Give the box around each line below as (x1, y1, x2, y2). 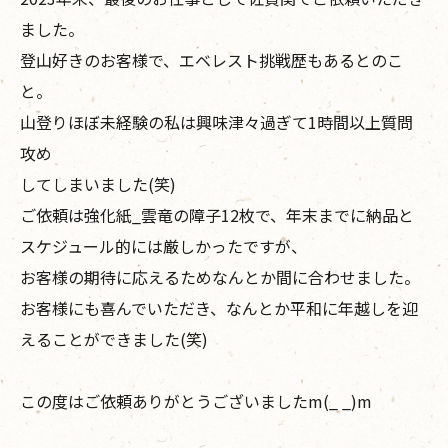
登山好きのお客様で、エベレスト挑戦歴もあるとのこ (20, 47, 403, 72)
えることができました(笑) (20, 326, 208, 351)
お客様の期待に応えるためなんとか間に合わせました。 (20, 264, 420, 289)
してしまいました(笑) (20, 171, 176, 196)
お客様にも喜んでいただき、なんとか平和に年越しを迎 (20, 295, 418, 320)
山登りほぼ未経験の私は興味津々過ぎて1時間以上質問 (20, 109, 413, 134)
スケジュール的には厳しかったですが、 (20, 233, 307, 258)
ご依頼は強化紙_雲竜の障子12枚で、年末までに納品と (20, 202, 414, 227)
